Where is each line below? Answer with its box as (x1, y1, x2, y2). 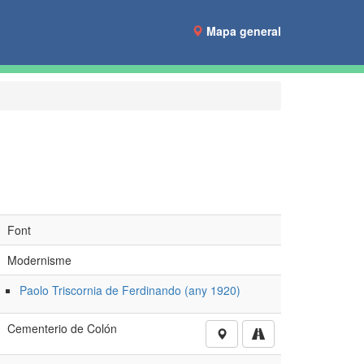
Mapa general (206, 23, 281, 39)
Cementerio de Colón (6, 320, 117, 336)
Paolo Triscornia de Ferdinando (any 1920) (19, 282, 240, 298)
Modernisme (6, 252, 71, 268)
